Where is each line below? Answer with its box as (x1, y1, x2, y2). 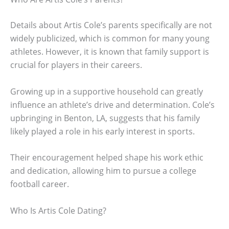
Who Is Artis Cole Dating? (10, 204, 106, 216)
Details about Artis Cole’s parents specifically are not (10, 19, 212, 31)
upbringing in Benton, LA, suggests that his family (10, 112, 200, 124)
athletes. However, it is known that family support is (10, 46, 209, 58)
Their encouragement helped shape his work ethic (10, 152, 203, 164)
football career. (10, 178, 69, 190)
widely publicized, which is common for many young (10, 33, 210, 44)
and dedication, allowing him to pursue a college (10, 165, 196, 177)
